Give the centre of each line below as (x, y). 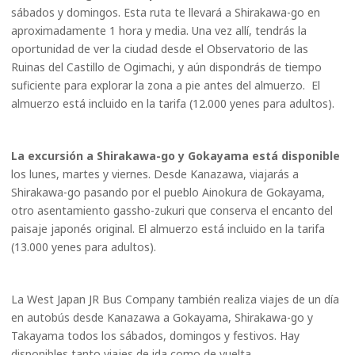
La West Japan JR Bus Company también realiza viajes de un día (175, 299)
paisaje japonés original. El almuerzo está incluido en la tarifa (168, 229)
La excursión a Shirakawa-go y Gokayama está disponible (176, 156)
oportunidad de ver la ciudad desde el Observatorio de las (160, 49)
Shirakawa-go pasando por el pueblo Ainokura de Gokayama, (168, 192)
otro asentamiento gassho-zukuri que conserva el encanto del (172, 210)
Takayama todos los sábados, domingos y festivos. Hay (155, 336)
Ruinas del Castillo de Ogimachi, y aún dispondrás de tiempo (166, 67)
